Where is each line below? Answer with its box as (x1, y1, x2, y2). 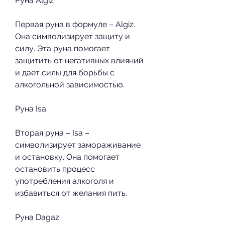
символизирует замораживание (15, 140, 141, 150)
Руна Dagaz (15, 212, 59, 222)
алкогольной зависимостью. (15, 79, 124, 89)
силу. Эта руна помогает (15, 43, 110, 53)
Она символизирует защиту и (15, 31, 130, 41)
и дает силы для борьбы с (15, 67, 115, 77)
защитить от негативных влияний (15, 55, 144, 65)
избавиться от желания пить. (15, 188, 127, 198)
